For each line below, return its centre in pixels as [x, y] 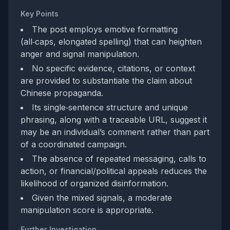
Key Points [40, 14]
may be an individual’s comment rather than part [115, 132]
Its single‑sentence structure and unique [110, 107]
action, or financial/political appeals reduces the [114, 171]
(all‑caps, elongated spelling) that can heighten [111, 42]
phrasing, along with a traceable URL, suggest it [114, 120]
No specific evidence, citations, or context [113, 68]
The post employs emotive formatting [105, 29]
